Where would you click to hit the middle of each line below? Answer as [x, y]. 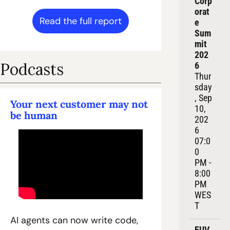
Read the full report [80, 21]
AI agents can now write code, [74, 220]
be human [34, 115]
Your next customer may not [79, 104]
